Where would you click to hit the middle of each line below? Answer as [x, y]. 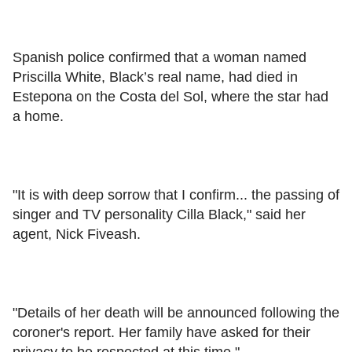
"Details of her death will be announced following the [176, 312]
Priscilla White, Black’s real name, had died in [155, 77]
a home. [38, 116]
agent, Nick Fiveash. [77, 234]
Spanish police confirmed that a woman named [159, 57]
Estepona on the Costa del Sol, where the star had [170, 96]
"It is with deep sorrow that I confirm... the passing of [176, 194]
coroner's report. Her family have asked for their [161, 332]
